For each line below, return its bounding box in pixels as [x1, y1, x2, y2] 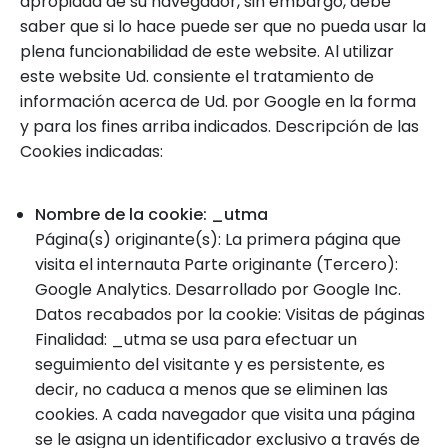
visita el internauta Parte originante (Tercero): [35, 253, 398, 276]
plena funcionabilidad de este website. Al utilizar [20, 40, 394, 63]
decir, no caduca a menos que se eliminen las [35, 378, 388, 401]
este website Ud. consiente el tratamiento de [20, 65, 374, 88]
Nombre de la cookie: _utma [35, 203, 268, 226]
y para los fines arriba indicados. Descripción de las [20, 115, 419, 138]
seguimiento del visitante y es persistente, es [35, 353, 385, 376]
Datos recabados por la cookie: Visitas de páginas [35, 303, 425, 326]
